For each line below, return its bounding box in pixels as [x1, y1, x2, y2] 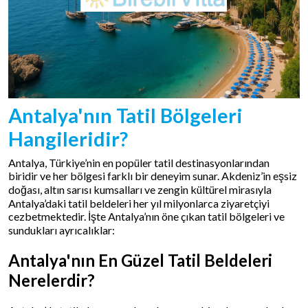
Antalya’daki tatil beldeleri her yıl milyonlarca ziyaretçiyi [8, 197, 269, 210]
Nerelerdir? [8, 269, 95, 290]
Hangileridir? [8, 127, 128, 151]
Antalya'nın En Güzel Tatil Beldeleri [8, 250, 272, 270]
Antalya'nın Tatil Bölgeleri [8, 104, 243, 127]
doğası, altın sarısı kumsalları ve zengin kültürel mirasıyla [8, 183, 272, 196]
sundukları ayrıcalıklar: [8, 223, 115, 236]
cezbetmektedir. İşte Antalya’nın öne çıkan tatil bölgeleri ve [8, 210, 285, 223]
